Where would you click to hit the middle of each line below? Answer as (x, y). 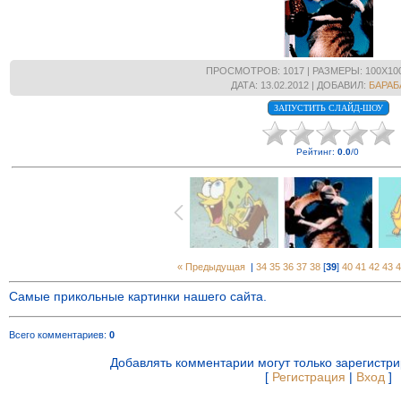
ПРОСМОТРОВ (242, 71)
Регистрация (309, 377)
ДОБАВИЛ (340, 85)
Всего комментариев (56, 335)
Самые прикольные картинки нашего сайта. (138, 296)
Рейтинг (315, 152)
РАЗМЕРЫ (337, 71)
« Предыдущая (211, 267)
